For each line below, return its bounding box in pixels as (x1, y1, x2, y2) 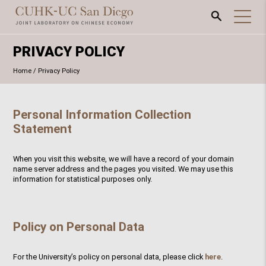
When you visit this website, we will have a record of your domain (13, 154, 235, 163)
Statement (13, 121, 72, 136)
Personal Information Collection (13, 107, 192, 122)
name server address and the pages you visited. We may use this (13, 164, 234, 173)
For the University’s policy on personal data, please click (13, 252, 205, 261)
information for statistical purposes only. (13, 174, 153, 183)
